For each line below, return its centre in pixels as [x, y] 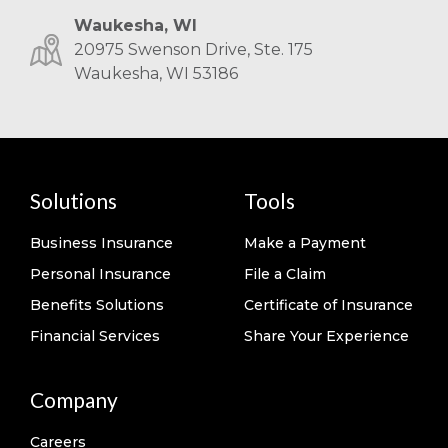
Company [74, 399]
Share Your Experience [326, 336]
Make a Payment [305, 243]
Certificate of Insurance [328, 305]
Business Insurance [101, 243]
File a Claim [285, 274]
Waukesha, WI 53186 [156, 73]
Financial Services [95, 336]
